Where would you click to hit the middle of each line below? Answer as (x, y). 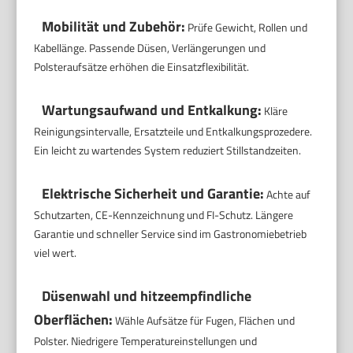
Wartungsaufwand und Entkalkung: (152, 110)
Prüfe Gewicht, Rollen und (247, 27)
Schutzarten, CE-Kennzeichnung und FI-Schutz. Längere (164, 214)
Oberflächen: (74, 319)
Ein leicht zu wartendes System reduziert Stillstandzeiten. (168, 150)
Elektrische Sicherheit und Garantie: (153, 193)
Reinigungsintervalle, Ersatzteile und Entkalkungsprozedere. (173, 131)
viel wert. (56, 252)
